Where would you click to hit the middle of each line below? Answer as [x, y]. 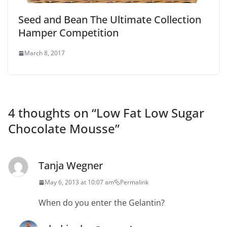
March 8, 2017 [45, 53]
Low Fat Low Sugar [150, 113]
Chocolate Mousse [62, 129]
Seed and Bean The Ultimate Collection [110, 20]
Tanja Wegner [71, 166]
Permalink [134, 182]
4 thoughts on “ [52, 113]
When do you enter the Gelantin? [102, 203]
